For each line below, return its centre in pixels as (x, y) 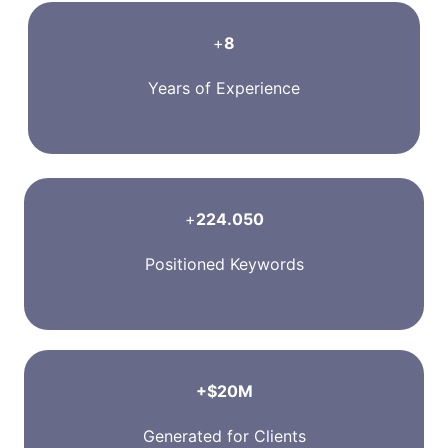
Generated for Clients (224, 435)
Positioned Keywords (224, 263)
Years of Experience (224, 87)
